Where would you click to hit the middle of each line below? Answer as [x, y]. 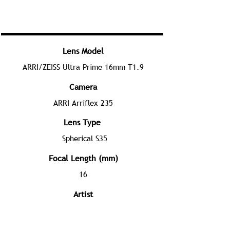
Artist [83, 194]
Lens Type [82, 122]
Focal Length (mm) [83, 158]
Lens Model [83, 51]
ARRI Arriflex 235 [83, 103]
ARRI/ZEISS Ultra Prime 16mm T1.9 [83, 67]
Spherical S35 [85, 138]
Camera [83, 87]
